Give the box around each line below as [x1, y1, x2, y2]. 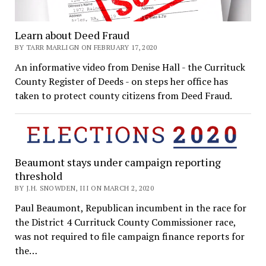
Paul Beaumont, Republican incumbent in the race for [14, 201, 246, 214]
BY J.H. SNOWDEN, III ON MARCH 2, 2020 [14, 183, 154, 192]
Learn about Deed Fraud [14, 27, 129, 42]
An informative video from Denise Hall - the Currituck [14, 60, 245, 74]
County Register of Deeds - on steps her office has [14, 74, 228, 88]
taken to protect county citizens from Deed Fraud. [14, 88, 232, 102]
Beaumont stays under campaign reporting [14, 154, 221, 169]
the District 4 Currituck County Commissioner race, [14, 215, 236, 229]
